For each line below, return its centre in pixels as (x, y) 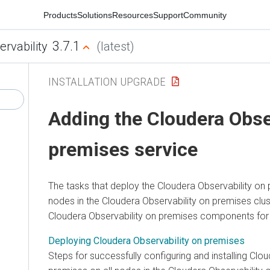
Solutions (95, 15)
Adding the (98, 119)
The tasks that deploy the (103, 186)
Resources (133, 15)
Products (60, 15)
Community (205, 15)
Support (168, 15)
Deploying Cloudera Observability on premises (146, 240)
